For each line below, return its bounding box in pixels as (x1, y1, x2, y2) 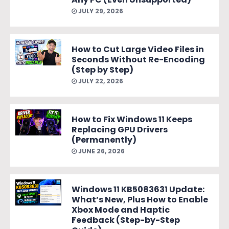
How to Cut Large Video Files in (72, 43, 204, 55)
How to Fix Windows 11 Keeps (72, 113, 192, 125)
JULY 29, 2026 (77, 6, 123, 15)
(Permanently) (72, 133, 136, 146)
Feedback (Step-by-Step (72, 214, 180, 226)
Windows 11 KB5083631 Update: (72, 183, 204, 195)
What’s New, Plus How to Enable (72, 193, 208, 205)
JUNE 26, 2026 (77, 146, 125, 155)
